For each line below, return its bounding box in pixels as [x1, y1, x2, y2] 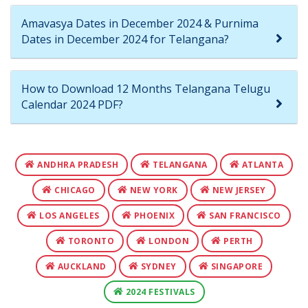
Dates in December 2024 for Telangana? [21, 31, 229, 47]
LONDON [146, 234, 189, 247]
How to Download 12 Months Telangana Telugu [21, 80, 270, 96]
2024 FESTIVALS [123, 285, 195, 298]
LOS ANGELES [36, 209, 100, 221]
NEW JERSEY [210, 184, 266, 196]
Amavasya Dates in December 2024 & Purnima [21, 15, 258, 31]
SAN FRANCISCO [206, 209, 281, 221]
